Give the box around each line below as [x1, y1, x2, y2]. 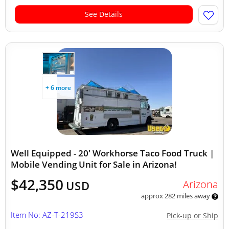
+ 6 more [45, 83, 71, 92]
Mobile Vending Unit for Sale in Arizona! [11, 158, 177, 170]
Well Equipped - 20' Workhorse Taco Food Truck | [11, 147, 214, 159]
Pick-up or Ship [167, 211, 218, 220]
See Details [85, 9, 123, 19]
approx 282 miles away [141, 191, 212, 200]
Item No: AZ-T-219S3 [11, 210, 83, 220]
